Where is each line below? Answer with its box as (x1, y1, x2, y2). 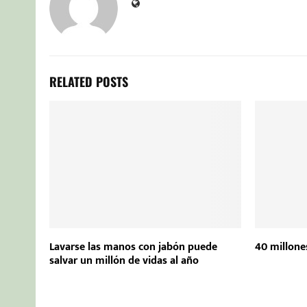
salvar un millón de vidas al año (49, 251, 199, 271)
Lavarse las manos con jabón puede (49, 238, 217, 257)
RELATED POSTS (49, 72, 128, 90)
